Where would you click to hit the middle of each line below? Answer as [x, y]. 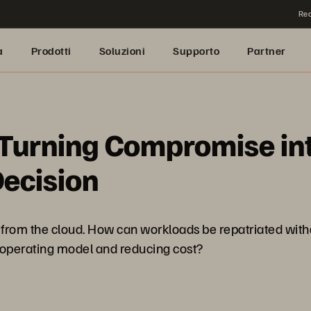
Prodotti [51, 51]
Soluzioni [122, 51]
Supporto [196, 51]
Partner [267, 51]
